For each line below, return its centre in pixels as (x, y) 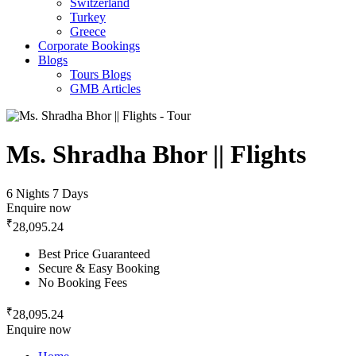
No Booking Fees (83, 283)
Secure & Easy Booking (99, 269)
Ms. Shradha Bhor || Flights (156, 155)
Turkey (88, 17)
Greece (88, 31)
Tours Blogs (101, 74)
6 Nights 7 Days (47, 193)
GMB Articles (105, 89)
